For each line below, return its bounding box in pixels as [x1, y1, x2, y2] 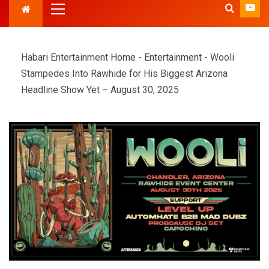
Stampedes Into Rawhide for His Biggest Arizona [21, 68, 228, 80]
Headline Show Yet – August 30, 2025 [21, 84, 179, 96]
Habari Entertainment [21, 52, 110, 64]
